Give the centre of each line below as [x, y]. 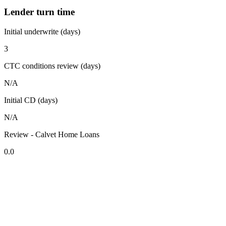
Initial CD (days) [31, 100]
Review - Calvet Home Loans [52, 135]
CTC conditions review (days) [52, 66]
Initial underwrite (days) [42, 32]
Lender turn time [39, 12]
